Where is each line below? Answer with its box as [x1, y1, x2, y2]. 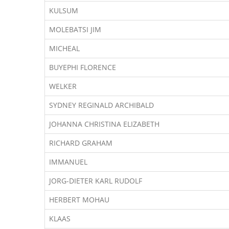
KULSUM [49, 6, 78, 15]
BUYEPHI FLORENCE [49, 62, 116, 72]
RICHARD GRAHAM [49, 138, 112, 148]
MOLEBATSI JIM [49, 25, 101, 34]
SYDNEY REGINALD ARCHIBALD [49, 100, 154, 110]
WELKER [49, 81, 77, 91]
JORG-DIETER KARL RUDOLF [49, 176, 142, 186]
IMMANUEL [49, 157, 87, 167]
